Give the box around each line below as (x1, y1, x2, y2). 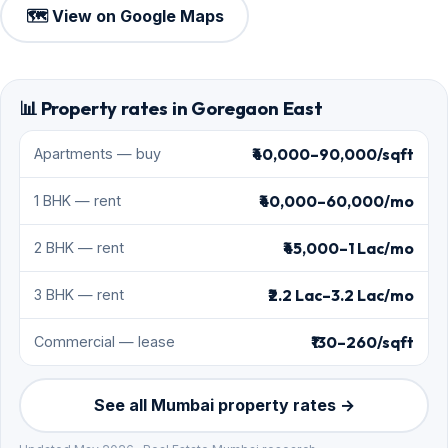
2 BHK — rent (34, 239, 124, 257)
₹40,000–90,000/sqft (252, 144, 414, 165)
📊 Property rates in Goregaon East (19, 97, 323, 121)
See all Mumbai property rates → (93, 395, 355, 416)
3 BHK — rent (34, 286, 124, 304)
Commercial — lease (34, 333, 175, 351)
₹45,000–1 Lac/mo (283, 238, 414, 259)
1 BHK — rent (34, 192, 121, 210)
